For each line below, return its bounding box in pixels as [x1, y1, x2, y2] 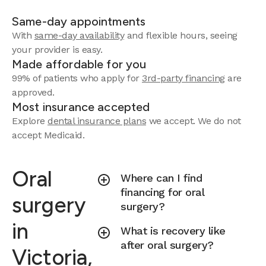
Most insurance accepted [12, 100, 150, 114]
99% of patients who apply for [12, 72, 142, 84]
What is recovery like [121, 224, 226, 237]
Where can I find [121, 172, 202, 184]
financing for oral [121, 186, 205, 198]
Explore [12, 115, 47, 126]
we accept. [146, 115, 198, 126]
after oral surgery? [121, 239, 214, 251]
